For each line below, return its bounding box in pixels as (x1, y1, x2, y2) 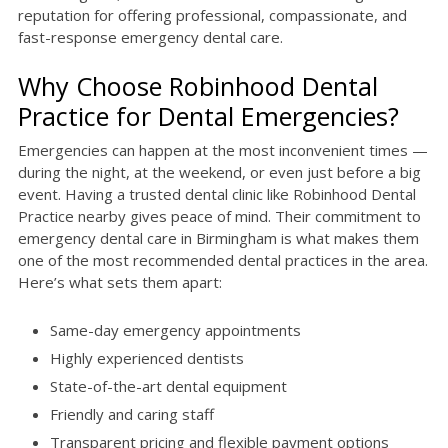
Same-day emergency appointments (50, 320, 301, 341)
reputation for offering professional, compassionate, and (18, 5, 407, 26)
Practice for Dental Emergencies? (18, 99, 399, 134)
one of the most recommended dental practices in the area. (18, 250, 428, 271)
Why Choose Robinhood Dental (18, 69, 378, 104)
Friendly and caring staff (50, 404, 214, 425)
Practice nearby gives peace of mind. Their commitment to (18, 206, 421, 227)
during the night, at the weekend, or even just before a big (18, 162, 421, 183)
